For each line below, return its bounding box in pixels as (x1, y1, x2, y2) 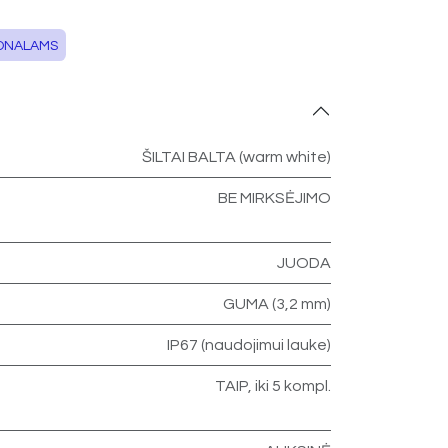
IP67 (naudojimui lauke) (167, 337, 331, 354)
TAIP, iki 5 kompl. (215, 378, 331, 395)
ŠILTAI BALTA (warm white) (142, 149, 331, 166)
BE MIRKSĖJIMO (218, 190, 331, 207)
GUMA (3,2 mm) (223, 296, 331, 313)
